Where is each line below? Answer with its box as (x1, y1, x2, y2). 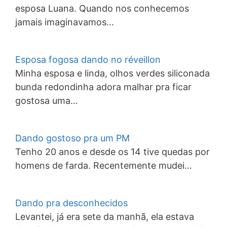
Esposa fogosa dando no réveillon (15, 54, 161, 65)
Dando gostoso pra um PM (15, 133, 130, 143)
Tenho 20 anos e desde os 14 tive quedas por (15, 146, 210, 157)
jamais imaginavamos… (15, 17, 114, 27)
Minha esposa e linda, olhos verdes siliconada (15, 68, 210, 79)
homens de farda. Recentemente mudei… (15, 160, 192, 171)
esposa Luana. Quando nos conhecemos (15, 3, 189, 14)
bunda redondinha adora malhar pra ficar (15, 82, 192, 92)
